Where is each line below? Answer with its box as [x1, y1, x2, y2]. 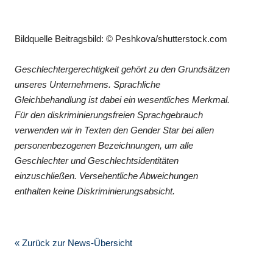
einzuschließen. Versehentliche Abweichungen [15, 170, 199, 181]
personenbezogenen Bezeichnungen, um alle [15, 140, 194, 151]
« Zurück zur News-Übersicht [15, 237, 133, 248]
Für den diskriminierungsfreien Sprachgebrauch [15, 109, 204, 120]
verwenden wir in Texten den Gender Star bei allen [15, 124, 214, 135]
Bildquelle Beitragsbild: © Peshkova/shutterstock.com [15, 33, 228, 44]
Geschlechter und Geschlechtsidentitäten [15, 155, 179, 166]
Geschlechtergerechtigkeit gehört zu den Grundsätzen [15, 63, 230, 74]
